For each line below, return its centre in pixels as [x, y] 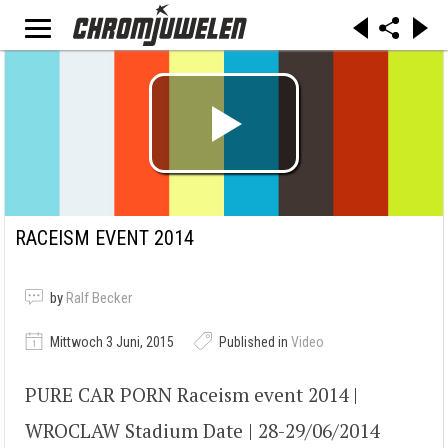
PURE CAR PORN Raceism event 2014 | [191, 395]
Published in [253, 342]
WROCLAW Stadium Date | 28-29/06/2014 [202, 431]
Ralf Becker [99, 298]
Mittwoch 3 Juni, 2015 [110, 342]
